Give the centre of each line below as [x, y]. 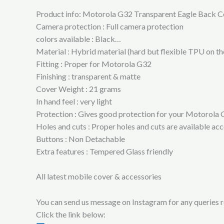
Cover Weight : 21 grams [78, 88]
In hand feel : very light [74, 101]
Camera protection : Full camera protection [110, 26]
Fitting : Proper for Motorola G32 [94, 63]
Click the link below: [71, 214]
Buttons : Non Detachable [80, 138]
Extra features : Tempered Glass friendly [104, 151]
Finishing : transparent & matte [88, 76]
